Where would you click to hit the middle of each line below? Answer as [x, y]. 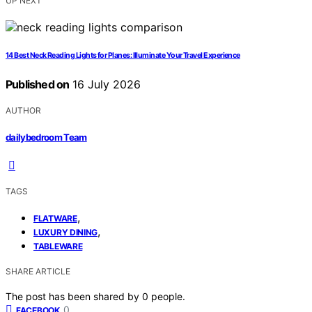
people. [168, 296]
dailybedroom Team [46, 137]
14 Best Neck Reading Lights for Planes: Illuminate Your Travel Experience [123, 56]
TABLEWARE [58, 246]
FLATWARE [55, 218]
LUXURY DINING [66, 232]
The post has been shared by [74, 296]
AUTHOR [23, 111]
